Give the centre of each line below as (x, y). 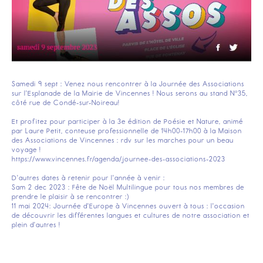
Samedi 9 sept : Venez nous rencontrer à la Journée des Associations (128, 84)
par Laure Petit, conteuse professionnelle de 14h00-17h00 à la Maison (127, 131)
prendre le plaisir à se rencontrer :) (71, 197)
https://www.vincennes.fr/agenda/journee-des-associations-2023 (119, 159)
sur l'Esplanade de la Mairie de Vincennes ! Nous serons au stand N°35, (130, 94)
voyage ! (26, 150)
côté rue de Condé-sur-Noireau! (66, 103)
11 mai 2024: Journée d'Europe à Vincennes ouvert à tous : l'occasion (128, 206)
